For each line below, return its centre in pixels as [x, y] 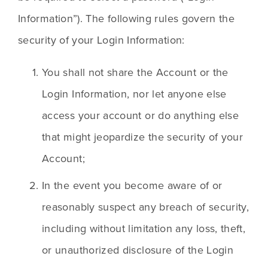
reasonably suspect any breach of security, [146, 207]
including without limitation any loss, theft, [144, 229]
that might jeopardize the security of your [143, 137]
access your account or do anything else [141, 115]
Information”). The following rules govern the [127, 19]
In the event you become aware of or [132, 185]
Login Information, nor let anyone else [134, 94]
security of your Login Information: [101, 40]
